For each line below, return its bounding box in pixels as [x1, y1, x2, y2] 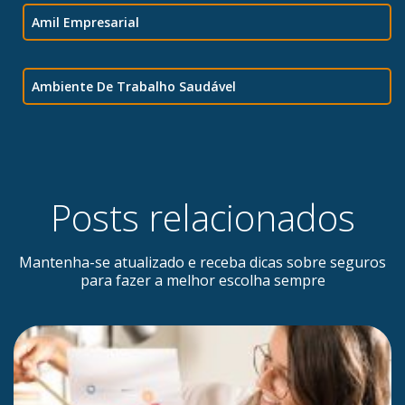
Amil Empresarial [32, 14, 139, 32]
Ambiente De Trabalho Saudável [32, 78, 236, 96]
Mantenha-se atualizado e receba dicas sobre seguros [19, 252, 386, 273]
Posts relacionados [50, 193, 355, 243]
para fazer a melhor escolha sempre [80, 270, 325, 291]
